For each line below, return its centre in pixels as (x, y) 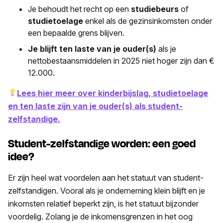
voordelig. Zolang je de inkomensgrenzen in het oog (100, 216)
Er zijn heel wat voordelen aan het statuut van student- (106, 177)
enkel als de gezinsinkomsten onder (148, 21)
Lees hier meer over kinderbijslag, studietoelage (113, 93)
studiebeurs (155, 9)
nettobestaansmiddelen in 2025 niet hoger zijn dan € (121, 60)
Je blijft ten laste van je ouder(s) (92, 49)
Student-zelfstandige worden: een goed (102, 144)
